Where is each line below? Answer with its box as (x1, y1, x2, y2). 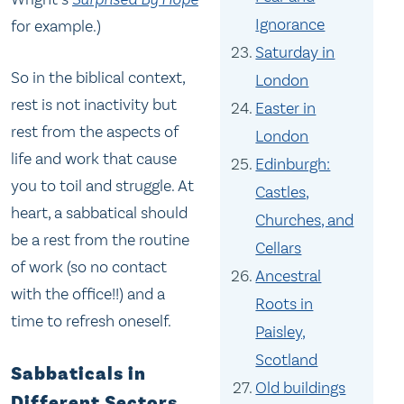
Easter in (255, 98, 317, 118)
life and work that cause (11, 149, 177, 170)
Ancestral (255, 266, 322, 286)
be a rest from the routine (11, 230, 189, 251)
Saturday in (255, 42, 335, 62)
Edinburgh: (255, 154, 331, 174)
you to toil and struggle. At (11, 176, 194, 197)
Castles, (255, 182, 310, 202)
